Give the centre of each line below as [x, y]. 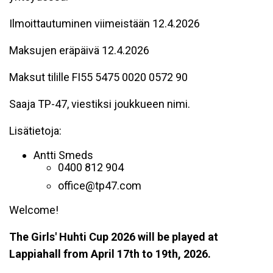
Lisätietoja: [35, 131]
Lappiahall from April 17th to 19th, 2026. [110, 254]
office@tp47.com [100, 186]
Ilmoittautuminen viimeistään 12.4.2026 [105, 23]
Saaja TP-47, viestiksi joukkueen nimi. [100, 104]
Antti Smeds [63, 155]
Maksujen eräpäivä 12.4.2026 [79, 50]
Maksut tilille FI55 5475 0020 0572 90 [98, 77]
